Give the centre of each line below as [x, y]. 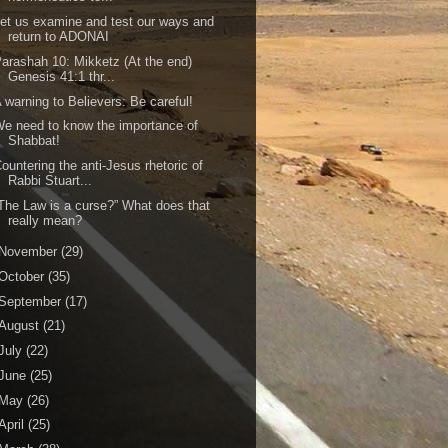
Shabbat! [34, 141]
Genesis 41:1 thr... [62, 76]
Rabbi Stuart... [50, 180]
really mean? [45, 220]
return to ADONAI [59, 36]
